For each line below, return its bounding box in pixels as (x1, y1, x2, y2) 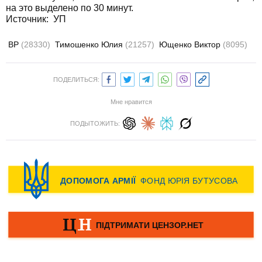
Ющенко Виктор (159, 40, 223, 49)
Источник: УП (6, 14, 66, 24)
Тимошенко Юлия (55, 40, 125, 49)
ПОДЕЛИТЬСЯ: (53, 76, 99, 83)
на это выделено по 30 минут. (6, 3, 133, 13)
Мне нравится (110, 98, 152, 105)
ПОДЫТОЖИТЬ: (70, 120, 120, 127)
